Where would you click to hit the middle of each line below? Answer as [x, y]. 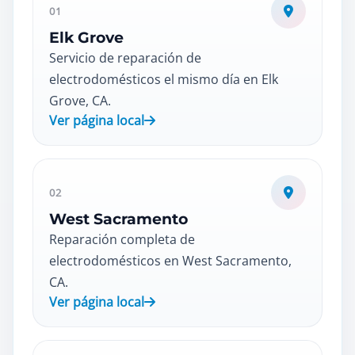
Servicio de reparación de [125, 58]
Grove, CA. [80, 101]
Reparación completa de [122, 239]
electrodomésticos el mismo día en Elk [164, 79]
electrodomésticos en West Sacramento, [170, 261]
